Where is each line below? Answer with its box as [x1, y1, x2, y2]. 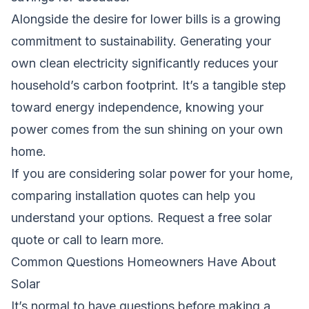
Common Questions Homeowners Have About [11, 254, 276, 269]
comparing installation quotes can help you [11, 188, 255, 203]
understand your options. [11, 210, 157, 225]
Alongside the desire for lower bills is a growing [11, 11, 281, 26]
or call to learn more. [44, 232, 164, 247]
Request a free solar [157, 210, 272, 225]
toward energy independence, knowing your [11, 99, 263, 114]
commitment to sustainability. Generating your [11, 33, 271, 48]
